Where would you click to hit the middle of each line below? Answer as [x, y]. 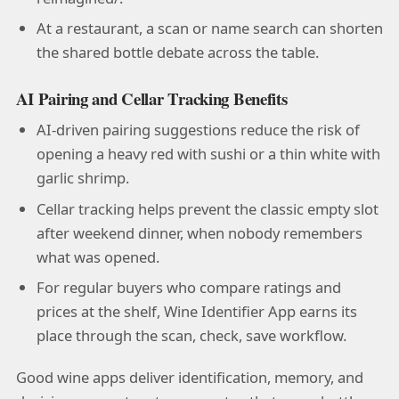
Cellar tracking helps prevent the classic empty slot [207, 208]
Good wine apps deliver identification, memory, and [189, 377]
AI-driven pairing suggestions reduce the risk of [198, 130]
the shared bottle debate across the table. [177, 53]
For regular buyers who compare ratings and [188, 288]
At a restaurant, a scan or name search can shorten [209, 28]
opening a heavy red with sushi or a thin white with [208, 154]
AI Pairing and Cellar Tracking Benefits [151, 98]
